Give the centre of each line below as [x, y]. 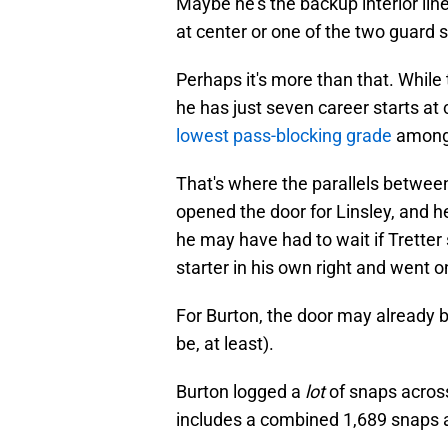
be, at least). [225, 344]
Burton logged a [240, 392]
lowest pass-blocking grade [284, 136]
